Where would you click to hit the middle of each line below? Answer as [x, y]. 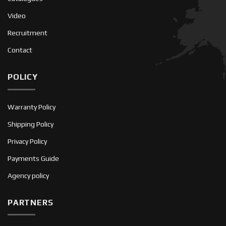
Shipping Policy [31, 124]
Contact [20, 50]
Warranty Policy [32, 107]
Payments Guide [33, 158]
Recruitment [27, 33]
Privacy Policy [27, 141]
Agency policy [28, 175]
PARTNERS [31, 202]
